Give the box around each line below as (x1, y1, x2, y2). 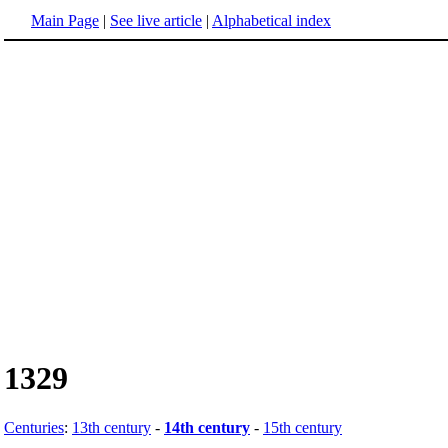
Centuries (4, 418, 64, 436)
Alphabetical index (212, 12, 331, 29)
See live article (110, 12, 202, 29)
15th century (263, 418, 342, 436)
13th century (72, 418, 151, 436)
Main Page (31, 12, 99, 29)
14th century (164, 418, 250, 436)
